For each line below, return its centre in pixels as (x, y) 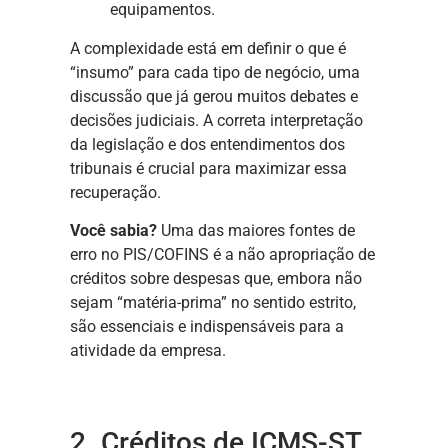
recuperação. (115, 192)
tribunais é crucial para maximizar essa (208, 168)
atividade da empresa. (148, 351)
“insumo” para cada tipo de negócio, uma (215, 72)
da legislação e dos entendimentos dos (207, 144)
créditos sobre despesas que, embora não (216, 279)
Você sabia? (113, 231)
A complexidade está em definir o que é (208, 48)
